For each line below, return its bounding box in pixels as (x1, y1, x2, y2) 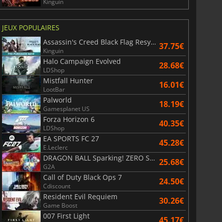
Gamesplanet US (43, 105, 90, 113)
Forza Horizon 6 (43, 114, 95, 124)
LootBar (43, 85, 65, 94)
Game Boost (43, 201, 77, 210)
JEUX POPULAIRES (1, 23, 59, 33)
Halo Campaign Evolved (43, 56, 121, 66)
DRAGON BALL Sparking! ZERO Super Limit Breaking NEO (149, 153, 155, 163)
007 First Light (43, 211, 90, 221)
